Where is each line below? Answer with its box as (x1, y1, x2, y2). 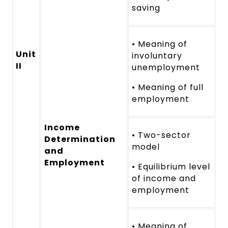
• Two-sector (132, 129, 191, 141)
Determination (44, 133, 116, 146)
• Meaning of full (132, 81, 204, 94)
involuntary (132, 50, 182, 62)
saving (132, 2, 161, 14)
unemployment (132, 62, 200, 74)
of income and (132, 173, 196, 185)
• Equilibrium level (132, 161, 210, 173)
